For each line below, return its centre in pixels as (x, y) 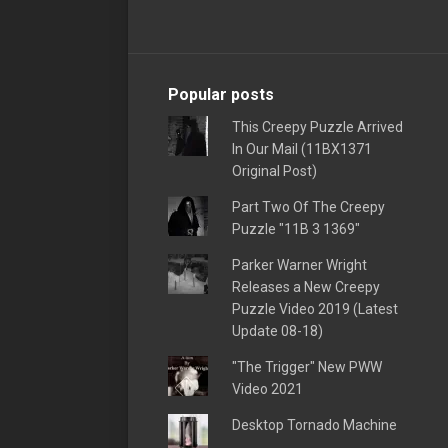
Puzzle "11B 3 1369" (295, 228)
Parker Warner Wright (299, 264)
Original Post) (274, 170)
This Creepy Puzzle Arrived (317, 126)
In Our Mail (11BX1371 (301, 148)
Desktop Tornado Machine (314, 424)
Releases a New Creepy (305, 286)
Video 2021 (267, 388)
